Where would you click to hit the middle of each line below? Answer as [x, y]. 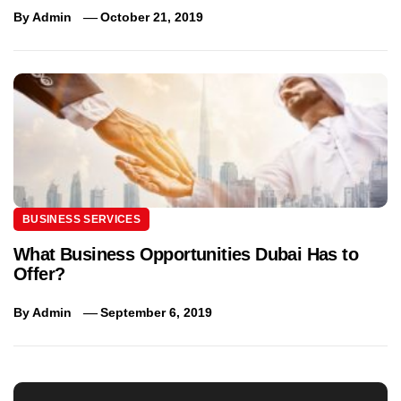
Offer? [39, 273]
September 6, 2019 [157, 312]
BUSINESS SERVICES [82, 219]
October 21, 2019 [152, 17]
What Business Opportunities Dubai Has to [186, 254]
